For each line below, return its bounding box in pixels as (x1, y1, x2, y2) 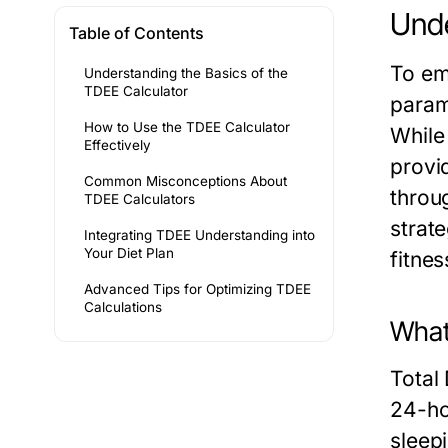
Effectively (84, 137, 151, 154)
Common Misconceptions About (84, 173, 287, 190)
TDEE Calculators (84, 191, 195, 208)
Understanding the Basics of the (84, 65, 288, 82)
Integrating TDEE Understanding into (84, 227, 315, 244)
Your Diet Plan (84, 245, 174, 262)
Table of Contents (69, 23, 204, 44)
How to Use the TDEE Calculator (84, 119, 290, 136)
